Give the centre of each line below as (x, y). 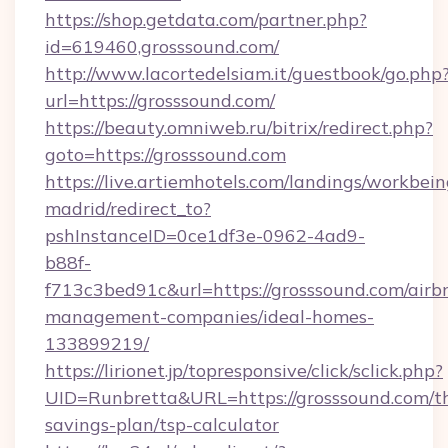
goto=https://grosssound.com (165, 154)
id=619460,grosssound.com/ (162, 46)
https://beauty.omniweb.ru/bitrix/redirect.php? (239, 127)
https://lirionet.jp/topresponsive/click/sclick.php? (244, 370)
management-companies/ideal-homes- (209, 316)
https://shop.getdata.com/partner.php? (206, 19)
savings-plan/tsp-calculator (162, 424)
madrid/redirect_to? (128, 208)
